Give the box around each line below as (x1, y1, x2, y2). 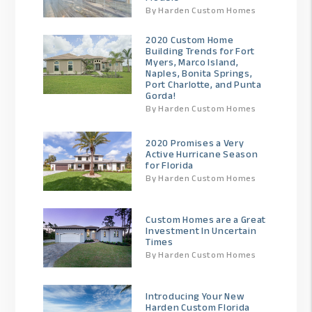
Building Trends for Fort (146, 41, 256, 61)
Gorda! (146, 86, 176, 105)
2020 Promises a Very (146, 134, 244, 153)
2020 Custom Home (146, 30, 234, 49)
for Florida (146, 156, 194, 175)
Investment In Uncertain (146, 221, 257, 241)
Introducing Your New (146, 287, 245, 306)
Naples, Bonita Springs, (146, 63, 253, 83)
